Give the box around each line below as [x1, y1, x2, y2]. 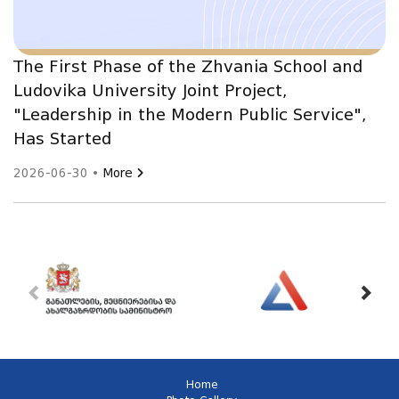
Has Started [13, 129, 111, 150]
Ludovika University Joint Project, [13, 81, 287, 102]
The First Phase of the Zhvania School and [13, 57, 362, 77]
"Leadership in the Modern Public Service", [13, 105, 366, 126]
